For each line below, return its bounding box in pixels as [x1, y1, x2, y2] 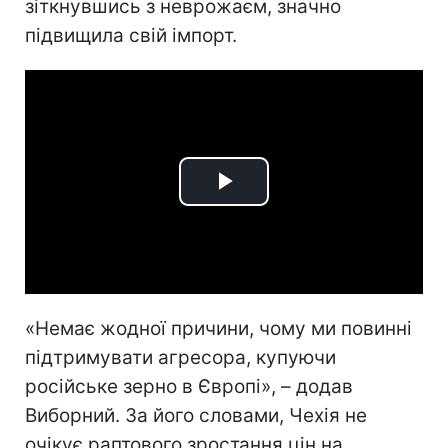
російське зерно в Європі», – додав [25, 374, 353, 398]
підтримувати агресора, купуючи [25, 345, 336, 369]
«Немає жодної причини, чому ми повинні [25, 316, 412, 340]
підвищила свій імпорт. [25, 23, 237, 47]
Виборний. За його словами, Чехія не [25, 403, 367, 427]
